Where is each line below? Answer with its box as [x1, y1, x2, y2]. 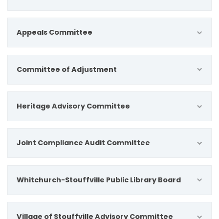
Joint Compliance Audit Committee [17, 138, 150, 148]
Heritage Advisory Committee [17, 101, 130, 111]
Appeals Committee [17, 27, 92, 38]
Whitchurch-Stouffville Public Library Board [17, 175, 181, 185]
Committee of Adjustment [17, 64, 117, 74]
